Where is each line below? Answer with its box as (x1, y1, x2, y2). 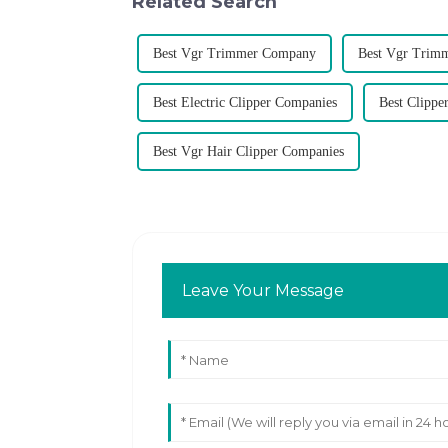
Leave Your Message (182, 280, 345, 300)
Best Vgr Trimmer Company (153, 46, 316, 62)
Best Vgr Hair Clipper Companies (153, 144, 344, 160)
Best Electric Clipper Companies (153, 95, 337, 111)
